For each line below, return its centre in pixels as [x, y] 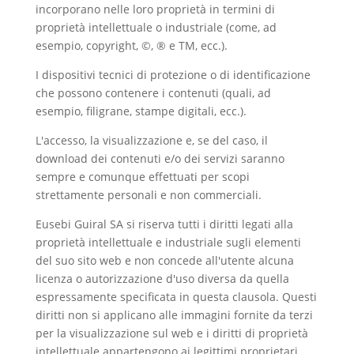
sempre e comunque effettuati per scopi [142, 177]
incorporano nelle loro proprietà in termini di [155, 9]
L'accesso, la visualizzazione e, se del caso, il [151, 140]
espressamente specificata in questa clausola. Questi [176, 297]
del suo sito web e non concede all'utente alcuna [164, 260]
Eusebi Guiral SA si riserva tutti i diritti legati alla [164, 224]
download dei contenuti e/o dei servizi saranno [160, 158]
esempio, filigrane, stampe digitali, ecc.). [141, 111]
